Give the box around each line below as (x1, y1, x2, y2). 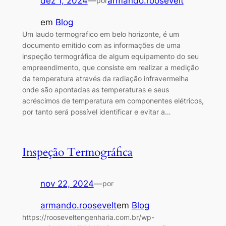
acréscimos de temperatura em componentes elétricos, (22, 96, 204, 105)
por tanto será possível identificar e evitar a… (22, 107, 171, 116)
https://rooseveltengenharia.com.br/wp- (22, 212, 154, 221)
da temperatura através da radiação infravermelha (22, 74, 189, 83)
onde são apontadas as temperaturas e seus (22, 85, 169, 94)
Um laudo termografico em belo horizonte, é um (22, 29, 179, 38)
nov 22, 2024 (40, 178, 94, 189)
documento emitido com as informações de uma (22, 40, 181, 49)
